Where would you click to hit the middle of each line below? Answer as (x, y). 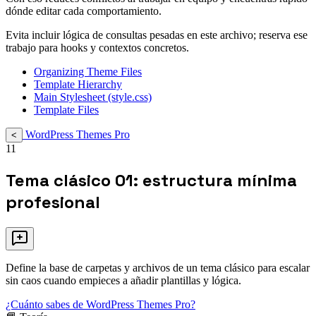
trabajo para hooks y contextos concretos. (97, 48)
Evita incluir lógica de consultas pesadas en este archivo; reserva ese (157, 35)
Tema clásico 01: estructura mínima (151, 181)
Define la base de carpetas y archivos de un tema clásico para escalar (158, 268)
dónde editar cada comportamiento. (84, 11)
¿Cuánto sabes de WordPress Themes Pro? (101, 305)
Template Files (66, 110)
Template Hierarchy (78, 85)
